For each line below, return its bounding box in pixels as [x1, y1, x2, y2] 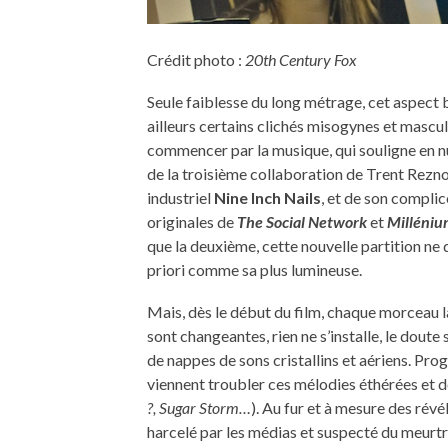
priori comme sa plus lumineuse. [147, 259, 362, 279]
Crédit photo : [147, 49, 245, 69]
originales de [147, 211, 237, 231]
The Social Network [237, 211, 367, 231]
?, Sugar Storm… [147, 397, 251, 417]
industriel [147, 187, 214, 207]
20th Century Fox [245, 49, 357, 69]
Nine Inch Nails [214, 187, 321, 207]
